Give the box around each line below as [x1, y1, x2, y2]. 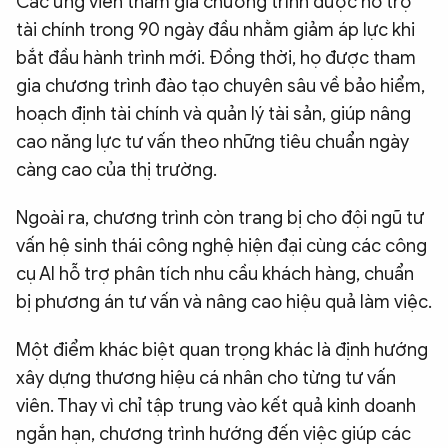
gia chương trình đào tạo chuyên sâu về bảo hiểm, [16, 75, 425, 98]
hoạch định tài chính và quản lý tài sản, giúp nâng [16, 103, 411, 126]
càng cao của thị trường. [16, 159, 217, 182]
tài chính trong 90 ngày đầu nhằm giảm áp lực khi [16, 19, 415, 42]
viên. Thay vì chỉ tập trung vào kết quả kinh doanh [16, 395, 416, 418]
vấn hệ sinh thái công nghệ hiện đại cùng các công [16, 235, 427, 258]
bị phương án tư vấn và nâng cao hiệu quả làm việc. [16, 291, 432, 314]
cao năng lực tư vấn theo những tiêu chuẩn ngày [16, 131, 409, 154]
